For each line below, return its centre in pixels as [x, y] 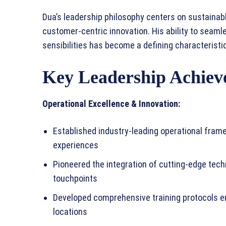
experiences [76, 145]
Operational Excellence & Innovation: [111, 104]
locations [70, 212]
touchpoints [75, 179]
